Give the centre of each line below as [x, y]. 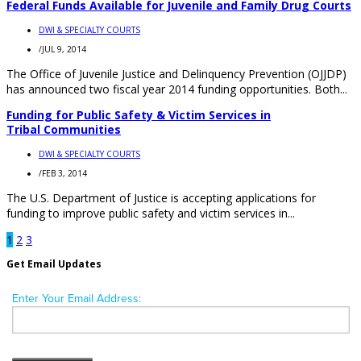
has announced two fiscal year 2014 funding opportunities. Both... [177, 89]
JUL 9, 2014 [64, 49]
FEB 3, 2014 [64, 173]
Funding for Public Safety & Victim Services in [139, 114]
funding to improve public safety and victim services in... [151, 213]
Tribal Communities [64, 129]
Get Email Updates [54, 263]
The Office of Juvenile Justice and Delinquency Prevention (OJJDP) [176, 73]
